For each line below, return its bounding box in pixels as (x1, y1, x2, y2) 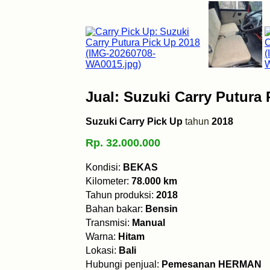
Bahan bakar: (86, 204, 145, 214)
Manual (132, 218, 165, 228)
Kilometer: (86, 176, 131, 186)
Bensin (145, 204, 178, 214)
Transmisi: (86, 218, 132, 228)
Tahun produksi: (86, 190, 156, 200)
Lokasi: (86, 245, 119, 256)
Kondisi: (86, 162, 123, 172)
